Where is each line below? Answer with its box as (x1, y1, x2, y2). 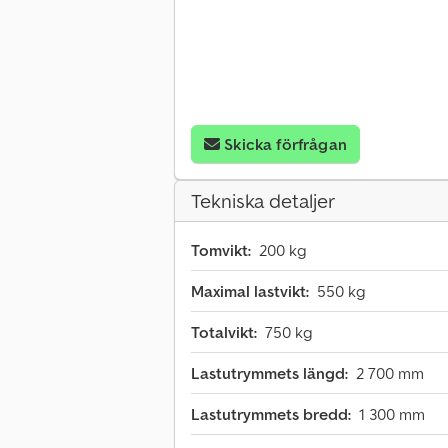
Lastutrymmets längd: (191, 363, 348, 384)
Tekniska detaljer (191, 188, 335, 215)
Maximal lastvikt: (191, 281, 309, 302)
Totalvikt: (191, 322, 257, 343)
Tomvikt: (191, 240, 251, 261)
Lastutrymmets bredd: (191, 404, 351, 425)
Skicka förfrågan (224, 134, 347, 155)
